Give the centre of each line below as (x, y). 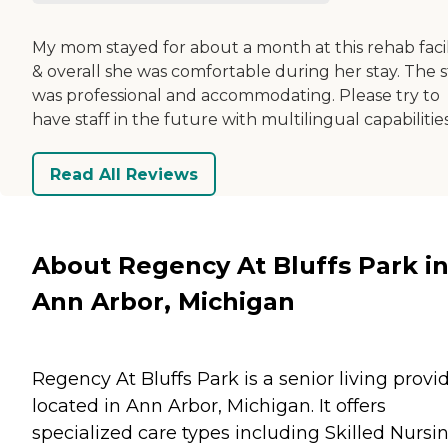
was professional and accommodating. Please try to (236, 96)
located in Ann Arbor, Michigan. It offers (209, 405)
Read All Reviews (124, 174)
